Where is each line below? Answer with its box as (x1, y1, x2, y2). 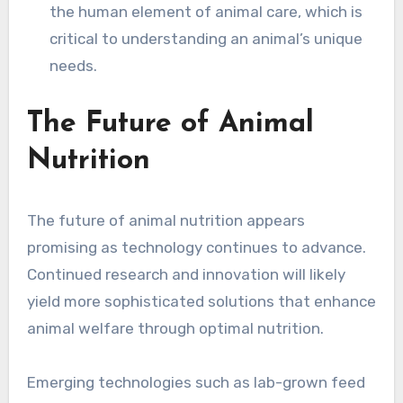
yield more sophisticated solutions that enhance (26, 292, 376, 311)
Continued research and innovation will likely (26, 265, 345, 284)
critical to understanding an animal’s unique (49, 30, 363, 49)
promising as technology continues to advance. (26, 238, 366, 257)
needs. (49, 57, 98, 76)
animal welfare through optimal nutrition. (26, 319, 324, 338)
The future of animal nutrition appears (26, 211, 305, 230)
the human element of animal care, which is (49, 3, 363, 22)
